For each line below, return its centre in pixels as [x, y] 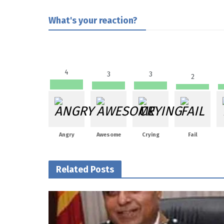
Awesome [108, 134]
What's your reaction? [93, 20]
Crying [150, 134]
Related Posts [85, 169]
